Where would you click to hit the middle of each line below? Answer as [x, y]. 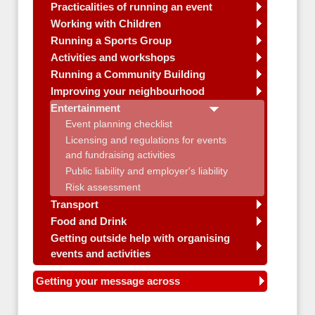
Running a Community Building [128, 74]
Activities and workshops [113, 57]
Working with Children [106, 24]
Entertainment [85, 108]
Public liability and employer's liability [147, 171]
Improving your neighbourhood [128, 91]
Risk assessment [103, 187]
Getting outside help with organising [140, 238]
